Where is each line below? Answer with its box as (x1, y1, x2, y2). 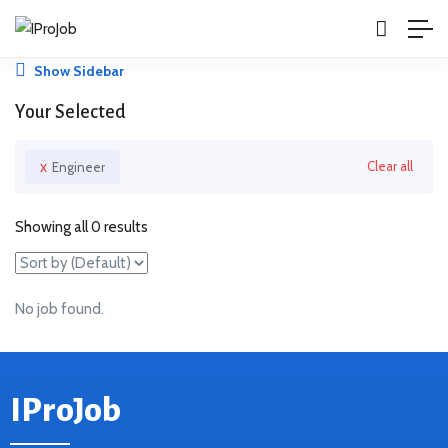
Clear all (367, 158, 413, 175)
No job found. (15, 300, 104, 319)
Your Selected (15, 102, 126, 123)
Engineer (52, 159, 105, 176)
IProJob (10, 392, 121, 429)
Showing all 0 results (15, 218, 148, 237)
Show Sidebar (31, 62, 124, 81)
